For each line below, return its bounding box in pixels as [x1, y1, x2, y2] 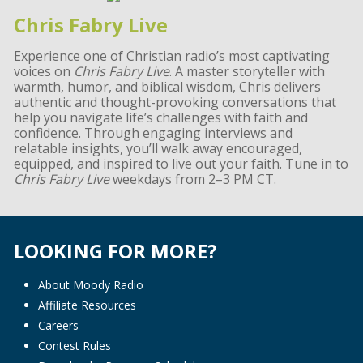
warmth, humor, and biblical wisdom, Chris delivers [13, 78, 321, 96]
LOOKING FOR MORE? [13, 237, 217, 265]
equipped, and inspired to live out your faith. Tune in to [13, 155, 348, 173]
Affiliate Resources [37, 297, 136, 314]
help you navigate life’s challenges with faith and [13, 109, 308, 127]
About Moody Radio [37, 277, 143, 293]
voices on [13, 62, 74, 81]
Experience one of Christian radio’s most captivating [13, 47, 330, 66]
